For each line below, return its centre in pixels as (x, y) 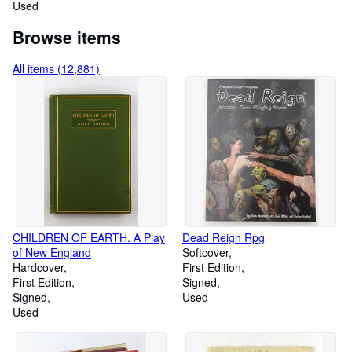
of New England (52, 252)
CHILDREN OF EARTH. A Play (89, 237)
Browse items (67, 37)
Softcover (205, 252)
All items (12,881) (56, 68)
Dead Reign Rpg (224, 237)
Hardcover (38, 267)
